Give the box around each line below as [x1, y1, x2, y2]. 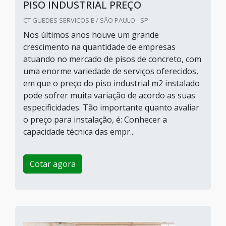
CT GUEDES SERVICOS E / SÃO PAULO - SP [23, 16, 148, 25]
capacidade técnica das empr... [23, 126, 135, 137]
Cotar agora [30, 158, 76, 169]
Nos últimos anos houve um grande [23, 29, 159, 40]
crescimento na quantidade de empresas [23, 41, 176, 52]
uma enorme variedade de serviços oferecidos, [23, 66, 198, 77]
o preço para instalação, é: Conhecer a [23, 114, 167, 125]
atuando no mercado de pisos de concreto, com [23, 53, 201, 65]
